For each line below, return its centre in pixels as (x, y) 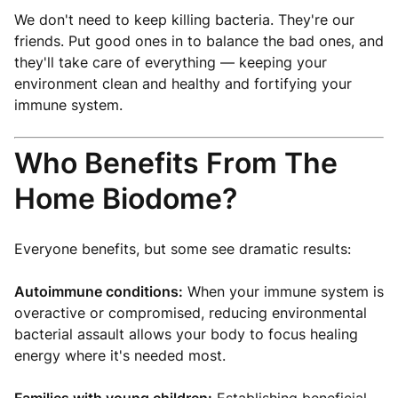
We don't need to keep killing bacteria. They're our (184, 20)
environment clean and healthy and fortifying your (183, 84)
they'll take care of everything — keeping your (171, 62)
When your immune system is (283, 291)
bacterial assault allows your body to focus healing (186, 334)
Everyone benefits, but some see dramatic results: (183, 249)
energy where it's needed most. (120, 355)
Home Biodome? (126, 199)
